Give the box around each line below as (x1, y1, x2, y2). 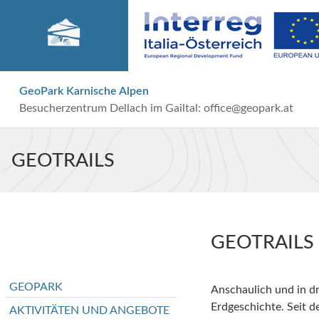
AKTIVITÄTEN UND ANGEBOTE (9, 305, 169, 316)
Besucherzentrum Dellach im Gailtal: (19, 102, 204, 114)
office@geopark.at (203, 102, 293, 114)
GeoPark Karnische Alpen (19, 85, 149, 97)
